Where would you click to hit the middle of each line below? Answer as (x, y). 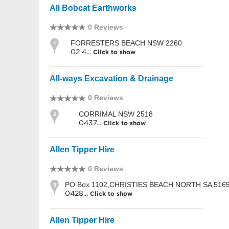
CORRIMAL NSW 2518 (116, 114)
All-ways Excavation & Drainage (111, 79)
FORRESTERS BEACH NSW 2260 (126, 43)
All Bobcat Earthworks (93, 8)
